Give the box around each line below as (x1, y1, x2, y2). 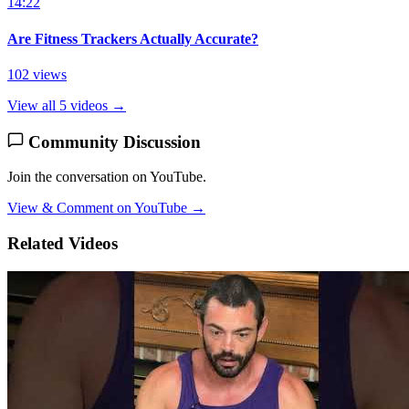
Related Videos (7, 234, 118, 254)
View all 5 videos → (7, 98, 126, 113)
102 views (7, 67, 67, 82)
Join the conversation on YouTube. (7, 169, 206, 185)
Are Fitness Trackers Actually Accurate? (7, 30, 258, 47)
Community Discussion (24, 131, 201, 152)
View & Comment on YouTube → (7, 200, 205, 216)
